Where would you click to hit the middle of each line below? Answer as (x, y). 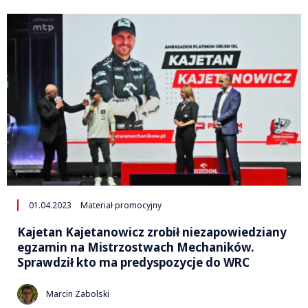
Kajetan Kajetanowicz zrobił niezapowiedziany (152, 232)
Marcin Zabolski (78, 294)
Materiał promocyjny (121, 205)
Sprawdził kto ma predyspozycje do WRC (133, 262)
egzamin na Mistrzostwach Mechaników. (136, 247)
